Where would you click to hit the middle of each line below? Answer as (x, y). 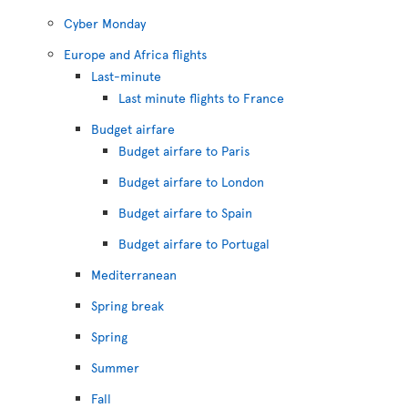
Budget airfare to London (191, 182)
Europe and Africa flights (135, 54)
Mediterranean (134, 275)
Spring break (127, 306)
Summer (115, 367)
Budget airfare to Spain (185, 213)
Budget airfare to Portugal (194, 244)
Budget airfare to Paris (184, 151)
